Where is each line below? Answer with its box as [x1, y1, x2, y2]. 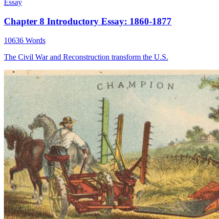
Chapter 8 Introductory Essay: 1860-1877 [4, 16, 172, 26]
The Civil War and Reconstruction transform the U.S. [4, 52, 168, 61]
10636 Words [4, 36, 45, 44]
